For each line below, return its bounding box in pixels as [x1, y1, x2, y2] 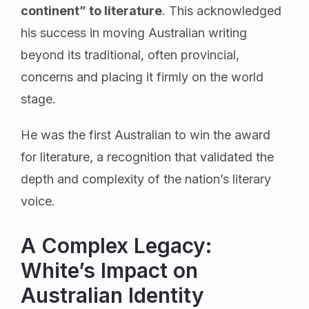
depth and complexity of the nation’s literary [21, 171, 271, 186]
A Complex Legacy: [21, 232, 212, 258]
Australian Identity [21, 282, 204, 308]
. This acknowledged [162, 3, 281, 18]
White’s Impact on [21, 257, 198, 283]
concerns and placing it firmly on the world [21, 69, 263, 84]
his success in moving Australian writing [21, 25, 247, 40]
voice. [21, 193, 55, 208]
